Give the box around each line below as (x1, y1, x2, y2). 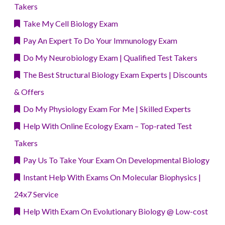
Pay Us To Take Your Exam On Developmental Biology (20, 155, 209, 165)
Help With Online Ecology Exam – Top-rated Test (20, 121, 192, 131)
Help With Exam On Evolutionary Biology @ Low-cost (20, 206, 208, 216)
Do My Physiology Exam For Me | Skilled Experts (20, 104, 191, 114)
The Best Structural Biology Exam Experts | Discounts (20, 70, 207, 80)
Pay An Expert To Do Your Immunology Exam (20, 36, 177, 46)
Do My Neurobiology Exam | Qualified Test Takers (20, 53, 197, 63)
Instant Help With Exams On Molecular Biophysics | (20, 172, 201, 182)
